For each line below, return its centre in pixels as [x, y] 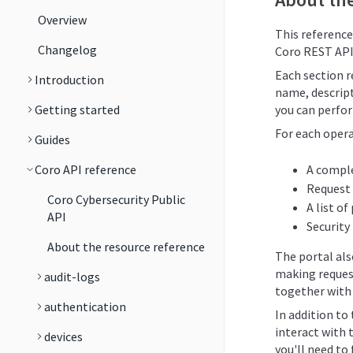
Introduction [69, 80]
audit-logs [72, 277]
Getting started [77, 110]
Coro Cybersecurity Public [116, 199]
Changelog [67, 50]
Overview [62, 20]
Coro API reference [85, 169]
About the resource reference [126, 247]
